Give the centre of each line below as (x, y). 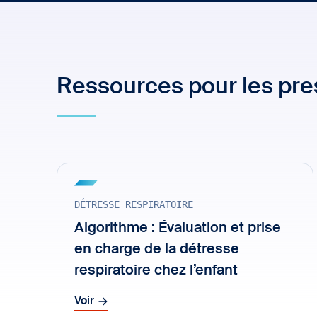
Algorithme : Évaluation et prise (178, 229)
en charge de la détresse (157, 250)
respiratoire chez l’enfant (156, 271)
